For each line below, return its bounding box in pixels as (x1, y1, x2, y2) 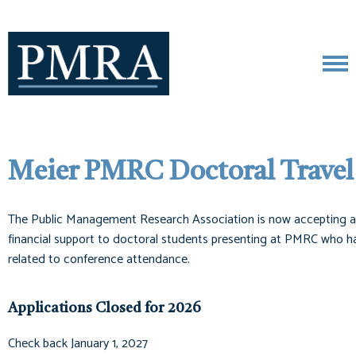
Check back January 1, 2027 (8, 333, 148, 354)
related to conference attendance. (8, 249, 190, 270)
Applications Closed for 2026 (8, 301, 201, 315)
